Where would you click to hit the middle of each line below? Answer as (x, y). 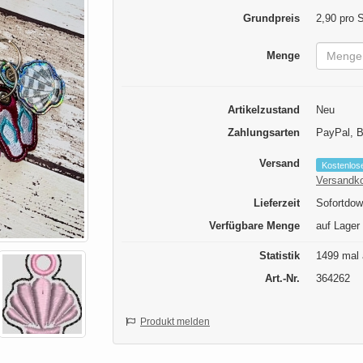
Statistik (280, 255)
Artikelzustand (264, 110)
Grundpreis (271, 19)
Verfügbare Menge (254, 225)
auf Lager (338, 225)
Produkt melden (175, 321)
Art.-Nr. (282, 278)
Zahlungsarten (264, 133)
